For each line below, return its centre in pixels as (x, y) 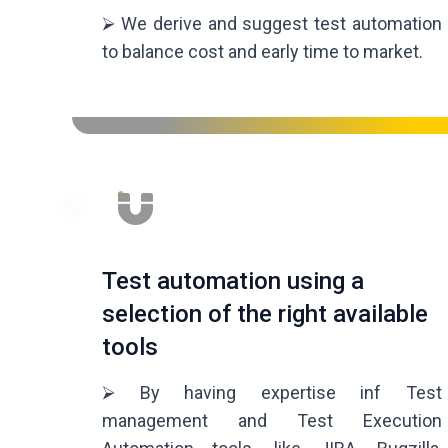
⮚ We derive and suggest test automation (272, 24)
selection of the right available (265, 314)
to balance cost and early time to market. (262, 52)
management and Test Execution (272, 421)
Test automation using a (233, 281)
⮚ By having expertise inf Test (272, 393)
